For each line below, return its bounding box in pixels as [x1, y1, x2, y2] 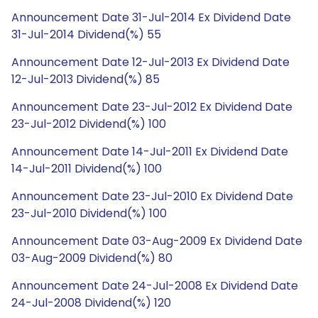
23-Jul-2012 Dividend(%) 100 [11, 116, 166, 132]
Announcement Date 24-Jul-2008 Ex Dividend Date [11, 278, 298, 294]
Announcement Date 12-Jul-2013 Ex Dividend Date [11, 54, 290, 70]
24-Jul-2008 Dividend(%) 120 [11, 295, 171, 311]
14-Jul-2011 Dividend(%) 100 [11, 160, 162, 177]
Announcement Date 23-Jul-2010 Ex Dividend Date [11, 188, 293, 204]
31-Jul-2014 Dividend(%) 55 [11, 26, 161, 43]
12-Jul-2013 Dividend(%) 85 [11, 71, 160, 87]
